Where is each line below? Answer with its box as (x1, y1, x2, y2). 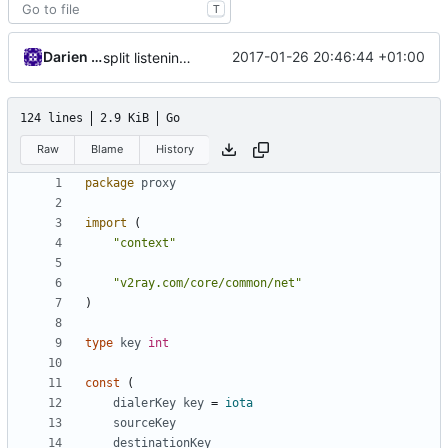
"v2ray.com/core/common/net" (113, 276, 302, 291)
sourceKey (113, 416, 176, 431)
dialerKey (113, 396, 176, 411)
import (85, 216, 127, 231)
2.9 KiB (100, 110, 149, 125)
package (85, 176, 134, 191)
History (155, 142, 194, 156)
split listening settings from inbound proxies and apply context (179, 48, 191, 66)
